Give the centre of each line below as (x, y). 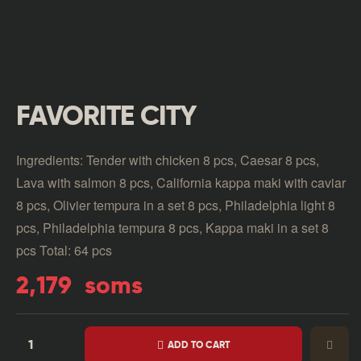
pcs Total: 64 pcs (64, 250)
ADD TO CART (199, 345)
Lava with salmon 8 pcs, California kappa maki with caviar (181, 182)
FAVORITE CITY (106, 118)
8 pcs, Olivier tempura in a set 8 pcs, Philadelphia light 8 (176, 205)
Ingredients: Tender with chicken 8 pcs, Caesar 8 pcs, (168, 160)
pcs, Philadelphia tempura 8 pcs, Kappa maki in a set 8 (172, 227)
